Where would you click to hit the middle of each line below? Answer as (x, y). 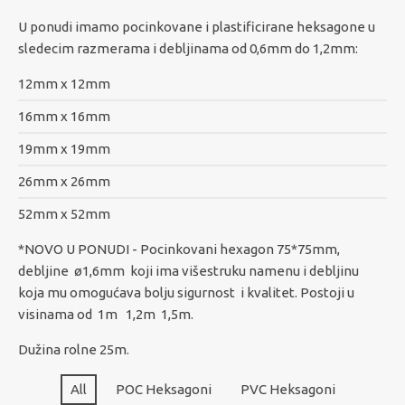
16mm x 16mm (64, 117)
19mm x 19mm (64, 149)
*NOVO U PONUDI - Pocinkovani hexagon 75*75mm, (179, 250)
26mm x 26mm (64, 182)
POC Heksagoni (163, 390)
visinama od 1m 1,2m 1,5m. (106, 315)
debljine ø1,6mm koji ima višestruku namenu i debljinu (188, 271)
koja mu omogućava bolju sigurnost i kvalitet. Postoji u (186, 293)
